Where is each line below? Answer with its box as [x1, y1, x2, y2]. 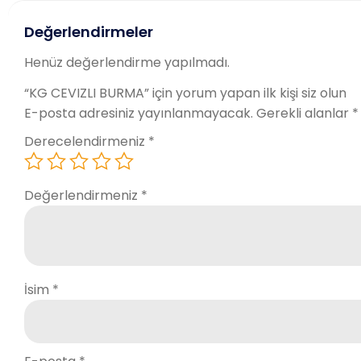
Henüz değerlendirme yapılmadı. [24, 52, 230, 72]
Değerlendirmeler [24, 21, 153, 42]
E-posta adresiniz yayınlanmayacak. [24, 104, 253, 123]
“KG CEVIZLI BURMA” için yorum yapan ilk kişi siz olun [24, 84, 346, 103]
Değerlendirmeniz [24, 186, 141, 205]
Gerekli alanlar [256, 104, 352, 123]
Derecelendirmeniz [24, 131, 148, 151]
